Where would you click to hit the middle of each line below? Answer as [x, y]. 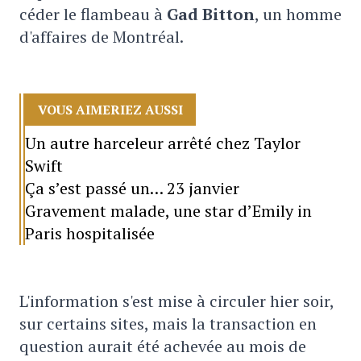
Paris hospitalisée [90, 233]
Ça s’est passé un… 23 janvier [133, 188]
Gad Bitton [211, 14]
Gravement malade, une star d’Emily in [169, 211]
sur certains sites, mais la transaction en [168, 324]
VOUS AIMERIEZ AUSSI [111, 110]
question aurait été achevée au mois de [163, 346]
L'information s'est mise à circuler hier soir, [176, 301]
